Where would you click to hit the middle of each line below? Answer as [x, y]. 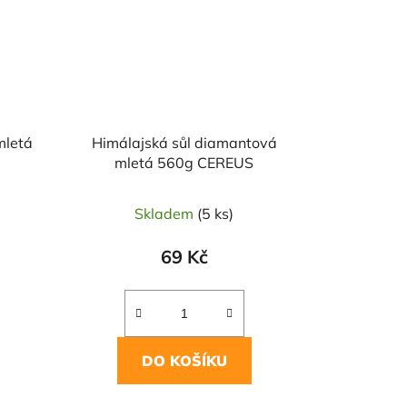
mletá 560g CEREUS [184, 163]
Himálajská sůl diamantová [184, 143]
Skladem [166, 214]
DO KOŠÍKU [184, 361]
